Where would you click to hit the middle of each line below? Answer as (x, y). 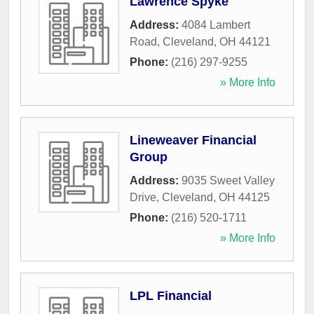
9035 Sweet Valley (228, 181)
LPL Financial (171, 296)
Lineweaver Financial (193, 141)
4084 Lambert (216, 25)
